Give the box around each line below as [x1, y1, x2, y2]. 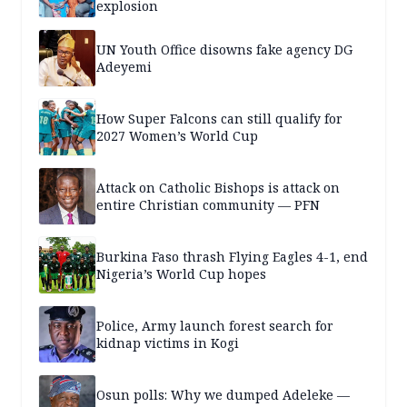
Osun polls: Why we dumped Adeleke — [96, 385, 350, 403]
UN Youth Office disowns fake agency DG [96, 40, 352, 58]
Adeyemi [96, 57, 152, 75]
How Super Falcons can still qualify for [96, 109, 342, 127]
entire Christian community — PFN [96, 195, 320, 213]
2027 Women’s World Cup [96, 126, 258, 144]
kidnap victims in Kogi [96, 333, 239, 352]
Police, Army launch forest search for [96, 316, 333, 334]
